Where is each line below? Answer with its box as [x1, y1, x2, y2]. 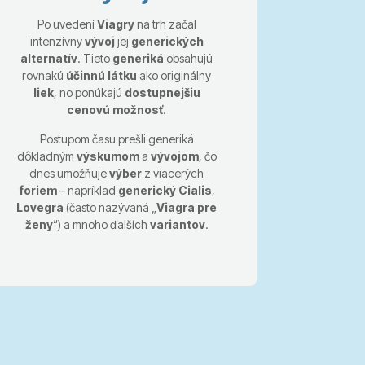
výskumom [76, 148, 139, 163]
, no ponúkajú [53, 85, 125, 99]
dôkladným [16, 148, 77, 163]
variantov [149, 217, 205, 231]
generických [130, 33, 204, 48]
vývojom [150, 148, 199, 163]
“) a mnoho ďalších [52, 217, 150, 231]
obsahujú [164, 51, 213, 65]
